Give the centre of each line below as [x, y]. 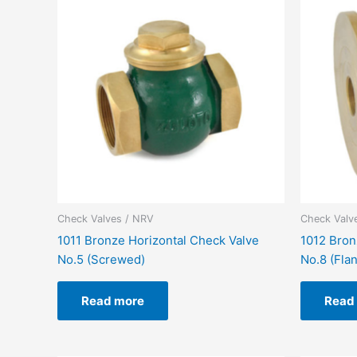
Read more [113, 300]
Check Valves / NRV [106, 219]
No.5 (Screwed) [101, 259]
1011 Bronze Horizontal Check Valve [158, 240]
